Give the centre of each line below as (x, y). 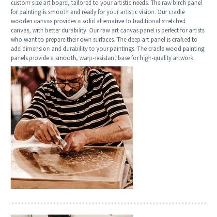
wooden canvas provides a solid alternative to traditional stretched (98, 21)
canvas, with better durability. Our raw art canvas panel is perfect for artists (108, 31)
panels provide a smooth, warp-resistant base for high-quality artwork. (103, 58)
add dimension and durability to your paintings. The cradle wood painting (108, 49)
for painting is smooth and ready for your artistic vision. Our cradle (98, 12)
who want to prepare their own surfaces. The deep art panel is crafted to (104, 40)
